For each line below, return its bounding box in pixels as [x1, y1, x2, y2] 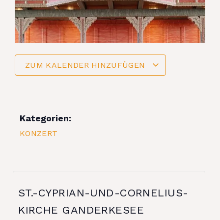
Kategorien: [20, 112, 71, 123]
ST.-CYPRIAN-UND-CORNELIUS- [18, 186, 189, 199]
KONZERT [20, 128, 58, 138]
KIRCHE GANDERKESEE [18, 203, 144, 216]
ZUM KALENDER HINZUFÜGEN [25, 60, 148, 70]
